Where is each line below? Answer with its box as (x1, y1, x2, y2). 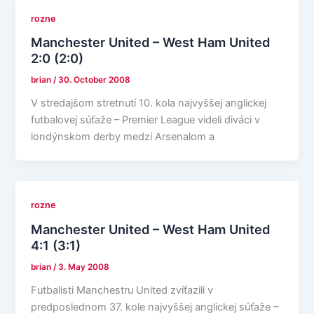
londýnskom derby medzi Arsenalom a (31, 130, 215, 144)
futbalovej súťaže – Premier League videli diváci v (31, 114, 261, 127)
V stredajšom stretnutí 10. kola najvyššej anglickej (31, 97, 267, 110)
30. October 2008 (58, 75, 131, 86)
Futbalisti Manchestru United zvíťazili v (31, 283, 214, 296)
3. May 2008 (58, 261, 110, 272)
